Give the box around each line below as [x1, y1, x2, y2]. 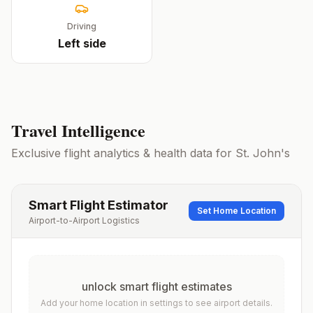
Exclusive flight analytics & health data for [11, 146, 235, 160]
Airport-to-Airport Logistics [29, 215, 140, 226]
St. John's [235, 146, 290, 160]
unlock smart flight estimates [81, 279, 232, 293]
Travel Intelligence [11, 118, 145, 143]
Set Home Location [197, 205, 276, 216]
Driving [67, 21, 96, 31]
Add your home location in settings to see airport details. [41, 298, 272, 308]
